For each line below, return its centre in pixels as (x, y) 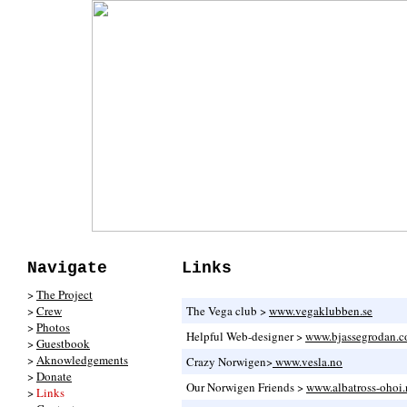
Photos (53, 327)
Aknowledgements (82, 360)
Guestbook (63, 343)
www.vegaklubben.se (321, 311)
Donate (54, 376)
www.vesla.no (308, 362)
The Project (65, 294)
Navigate (67, 268)
